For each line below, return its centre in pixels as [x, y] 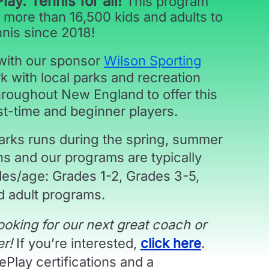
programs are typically [133, 158]
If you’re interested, [76, 243]
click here [171, 243]
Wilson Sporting [153, 61]
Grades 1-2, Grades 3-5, [125, 176]
